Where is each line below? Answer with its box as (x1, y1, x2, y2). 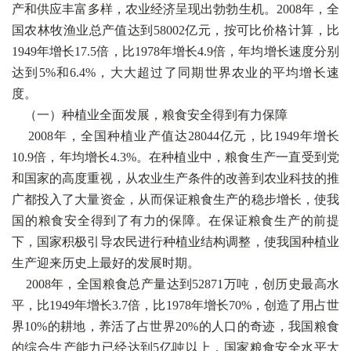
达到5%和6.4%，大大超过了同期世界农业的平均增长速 (12, 66, 339, 79)
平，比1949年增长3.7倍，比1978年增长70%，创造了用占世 (12, 299, 339, 312)
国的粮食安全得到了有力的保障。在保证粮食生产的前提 (12, 214, 339, 227)
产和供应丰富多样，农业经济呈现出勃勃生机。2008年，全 (12, 2, 339, 16)
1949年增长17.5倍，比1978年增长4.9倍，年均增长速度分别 (12, 45, 339, 58)
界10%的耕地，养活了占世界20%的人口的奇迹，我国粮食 (12, 320, 339, 333)
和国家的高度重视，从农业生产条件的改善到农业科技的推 (12, 172, 339, 185)
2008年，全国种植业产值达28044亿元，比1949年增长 (12, 129, 339, 143)
